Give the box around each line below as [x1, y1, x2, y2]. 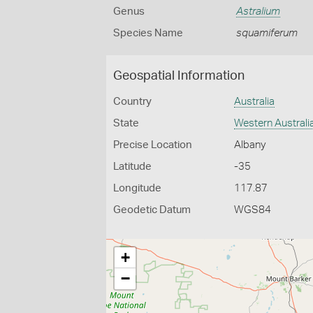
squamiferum [235, 28, 298, 38]
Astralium [235, 6, 280, 17]
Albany [234, 140, 266, 150]
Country [113, 96, 152, 107]
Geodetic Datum [113, 205, 191, 215]
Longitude [113, 183, 161, 194]
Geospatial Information [113, 70, 245, 82]
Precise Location [113, 140, 192, 150]
